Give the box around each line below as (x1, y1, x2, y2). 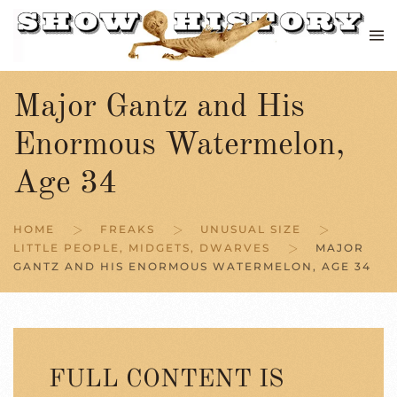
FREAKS (100, 222, 155, 236)
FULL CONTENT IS (49, 368, 284, 393)
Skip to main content (31, 35, 172, 51)
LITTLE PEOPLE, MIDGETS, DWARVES (13, 241, 270, 254)
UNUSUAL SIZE (200, 222, 301, 236)
